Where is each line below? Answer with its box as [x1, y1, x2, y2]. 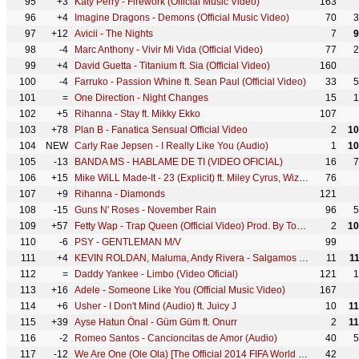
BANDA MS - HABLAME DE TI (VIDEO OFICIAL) [75, 156, 283, 167]
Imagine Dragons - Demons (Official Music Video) [75, 12, 289, 23]
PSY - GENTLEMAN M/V [75, 236, 181, 248]
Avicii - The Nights [75, 28, 153, 39]
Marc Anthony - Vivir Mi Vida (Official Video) [75, 44, 263, 55]
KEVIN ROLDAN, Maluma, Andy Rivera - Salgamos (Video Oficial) [299, 252, 309, 264]
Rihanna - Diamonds [75, 188, 165, 200]
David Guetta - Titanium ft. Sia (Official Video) [75, 60, 270, 71]
